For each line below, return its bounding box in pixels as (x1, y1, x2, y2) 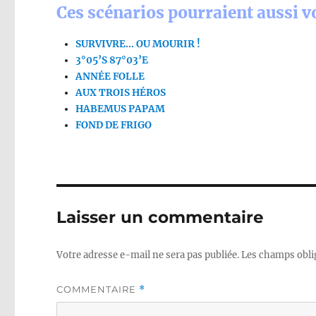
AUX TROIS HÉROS (75, 87, 166, 99)
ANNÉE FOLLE (75, 71, 145, 83)
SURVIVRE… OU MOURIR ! (75, 38, 201, 51)
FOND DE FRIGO (75, 119, 152, 132)
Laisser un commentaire (56, 207, 265, 228)
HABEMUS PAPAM (75, 103, 166, 116)
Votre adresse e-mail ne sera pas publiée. (56, 249, 240, 262)
